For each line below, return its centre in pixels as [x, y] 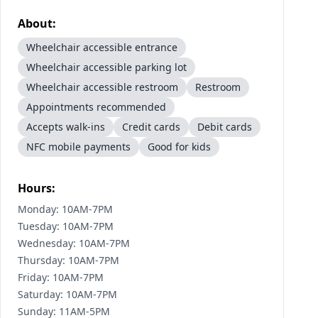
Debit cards [225, 127]
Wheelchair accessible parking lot [106, 67]
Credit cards [151, 127]
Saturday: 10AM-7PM [67, 294]
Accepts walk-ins [66, 127]
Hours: [37, 188]
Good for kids [179, 147]
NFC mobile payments [78, 147]
